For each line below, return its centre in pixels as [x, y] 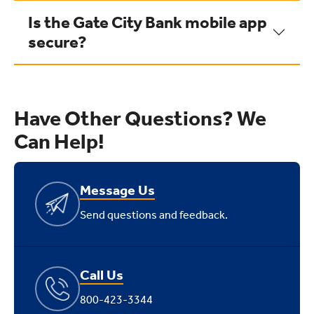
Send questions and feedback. [154, 215]
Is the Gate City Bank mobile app [148, 22]
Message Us [117, 190]
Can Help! [59, 142]
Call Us [102, 275]
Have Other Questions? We [140, 118]
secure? [57, 42]
